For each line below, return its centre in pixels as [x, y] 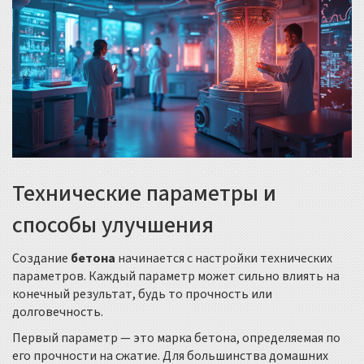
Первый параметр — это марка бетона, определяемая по [176, 338]
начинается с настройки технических [224, 259]
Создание [41, 259]
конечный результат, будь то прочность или [142, 295]
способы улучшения [113, 225]
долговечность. [58, 312]
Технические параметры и [144, 194]
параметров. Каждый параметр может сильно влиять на [176, 277]
